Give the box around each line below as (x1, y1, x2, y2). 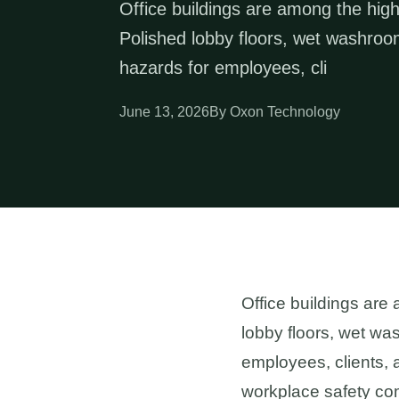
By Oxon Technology (209, 104, 341, 120)
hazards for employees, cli (119, 58, 328, 78)
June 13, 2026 (119, 104, 210, 120)
